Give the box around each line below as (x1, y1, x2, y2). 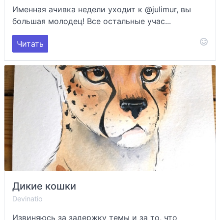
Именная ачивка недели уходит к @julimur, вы (12, 4, 191, 14)
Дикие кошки (12, 180, 76, 192)
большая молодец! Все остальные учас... (12, 16, 171, 26)
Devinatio (12, 194, 43, 203)
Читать (17, 39, 44, 49)
